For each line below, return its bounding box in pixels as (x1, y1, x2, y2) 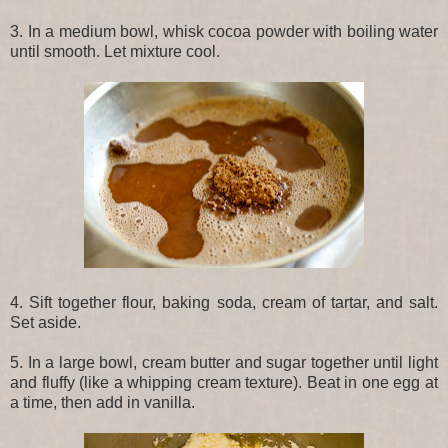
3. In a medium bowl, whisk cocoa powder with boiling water (10, 22, 438, 40)
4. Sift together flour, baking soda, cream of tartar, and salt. (10, 293, 438, 311)
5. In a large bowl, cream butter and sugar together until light (10, 353, 438, 371)
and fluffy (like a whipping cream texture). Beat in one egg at (10, 373, 438, 391)
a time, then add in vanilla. (10, 393, 195, 411)
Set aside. (10, 313, 81, 331)
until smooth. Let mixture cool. (10, 42, 220, 60)
